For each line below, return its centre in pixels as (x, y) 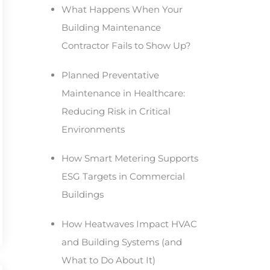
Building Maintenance (111, 27)
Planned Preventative (110, 75)
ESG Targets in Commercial (123, 177)
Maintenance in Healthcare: (123, 93)
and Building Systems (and (121, 242)
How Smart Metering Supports (130, 159)
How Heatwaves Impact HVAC (129, 224)
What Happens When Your (122, 9)
